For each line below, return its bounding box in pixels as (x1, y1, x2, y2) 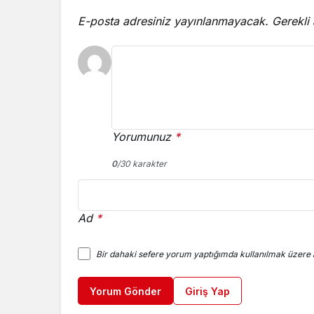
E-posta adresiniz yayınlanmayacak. (78, 13, 268, 28)
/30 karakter (117, 158, 167, 169)
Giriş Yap (185, 285, 230, 298)
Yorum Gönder (90, 285, 161, 298)
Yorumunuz (111, 129, 171, 144)
